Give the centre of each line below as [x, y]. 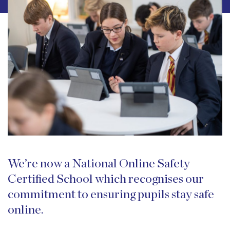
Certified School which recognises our [106, 179]
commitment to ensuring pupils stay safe [111, 194]
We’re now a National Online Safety [99, 164]
